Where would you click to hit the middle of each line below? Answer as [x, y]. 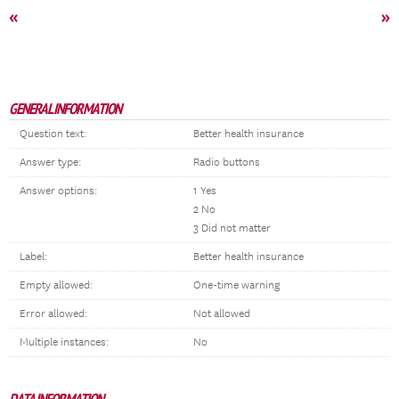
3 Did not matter [232, 228]
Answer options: [58, 191]
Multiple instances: [64, 342]
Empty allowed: [56, 285]
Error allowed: [53, 314]
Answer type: [50, 163]
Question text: [53, 134]
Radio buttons [227, 163]
